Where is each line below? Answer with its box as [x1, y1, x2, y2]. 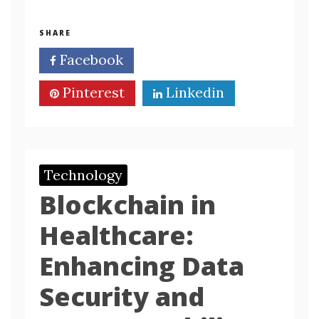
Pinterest [59, 83, 125, 101]
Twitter [162, 51, 216, 68]
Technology [44, 166, 122, 184]
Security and [39, 279, 204, 314]
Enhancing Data [39, 249, 244, 283]
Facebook [56, 51, 123, 68]
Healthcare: [39, 218, 194, 253]
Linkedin [162, 83, 224, 101]
